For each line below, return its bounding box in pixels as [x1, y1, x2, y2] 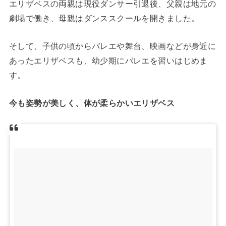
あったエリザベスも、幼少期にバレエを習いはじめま [9, 55, 208, 65]
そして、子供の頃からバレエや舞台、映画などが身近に [9, 41, 216, 50]
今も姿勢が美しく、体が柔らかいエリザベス [9, 98, 175, 108]
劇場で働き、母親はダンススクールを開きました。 [9, 13, 200, 23]
